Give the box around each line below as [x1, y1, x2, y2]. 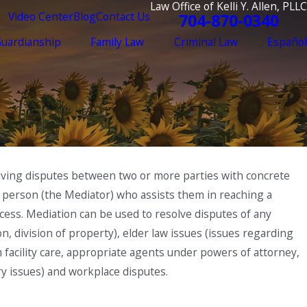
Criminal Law [173, 34, 238, 49]
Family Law [90, 34, 145, 49]
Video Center [8, 8, 73, 24]
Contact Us [96, 8, 150, 24]
